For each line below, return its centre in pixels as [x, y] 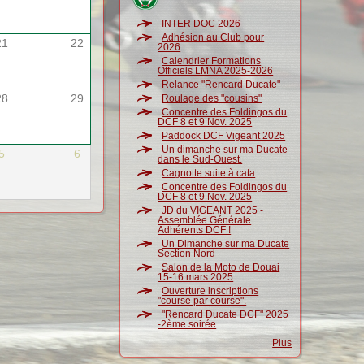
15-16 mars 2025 [196, 277]
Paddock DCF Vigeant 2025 [224, 136]
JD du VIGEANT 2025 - [213, 210]
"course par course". [202, 301]
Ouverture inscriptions [210, 291]
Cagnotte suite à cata [209, 173]
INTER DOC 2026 [201, 24]
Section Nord [187, 253]
